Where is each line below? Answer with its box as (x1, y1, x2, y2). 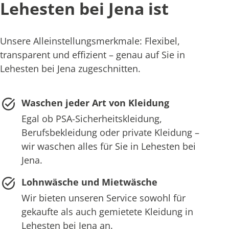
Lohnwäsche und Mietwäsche (21, 176, 157, 189)
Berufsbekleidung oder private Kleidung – (21, 126, 199, 139)
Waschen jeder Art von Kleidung (21, 97, 169, 109)
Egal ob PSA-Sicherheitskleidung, (21, 112, 162, 125)
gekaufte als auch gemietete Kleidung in (21, 205, 193, 218)
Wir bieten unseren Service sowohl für (21, 192, 186, 204)
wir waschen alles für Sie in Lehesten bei (21, 140, 196, 153)
